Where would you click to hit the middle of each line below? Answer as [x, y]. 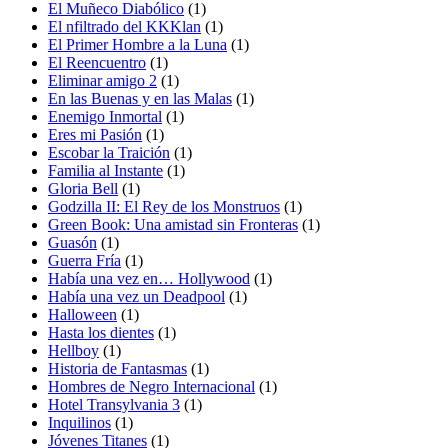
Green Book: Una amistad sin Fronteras [173, 224]
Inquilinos [79, 422]
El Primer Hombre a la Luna [137, 44]
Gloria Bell [83, 188]
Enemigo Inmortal [105, 116]
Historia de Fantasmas [117, 368]
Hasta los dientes [101, 332]
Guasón [72, 242]
